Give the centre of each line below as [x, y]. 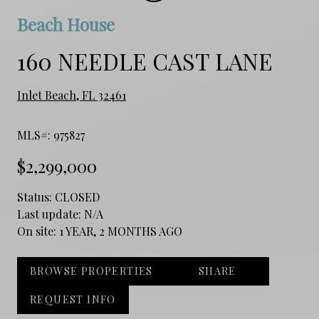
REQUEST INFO [73, 299]
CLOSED [77, 197]
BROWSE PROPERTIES [91, 271]
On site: [38, 231]
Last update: [51, 214]
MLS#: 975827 [51, 135]
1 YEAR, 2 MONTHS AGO [121, 231]
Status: [36, 197]
